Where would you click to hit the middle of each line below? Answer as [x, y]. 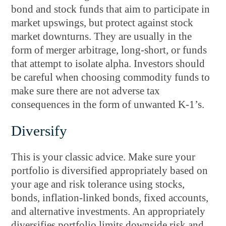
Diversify [39, 131]
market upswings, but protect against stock [102, 23]
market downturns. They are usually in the [102, 36]
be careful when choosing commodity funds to [111, 77]
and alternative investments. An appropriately [108, 211]
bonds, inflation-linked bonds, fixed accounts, [110, 198]
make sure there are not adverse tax [86, 91]
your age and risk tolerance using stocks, [98, 184]
